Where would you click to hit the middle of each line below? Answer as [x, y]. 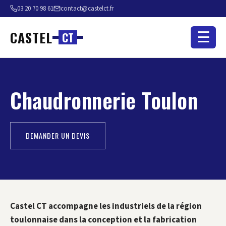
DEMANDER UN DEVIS [58, 135]
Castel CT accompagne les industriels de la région [106, 206]
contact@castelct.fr [87, 9]
